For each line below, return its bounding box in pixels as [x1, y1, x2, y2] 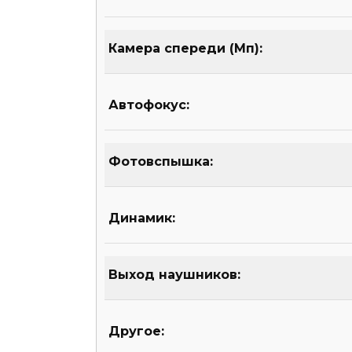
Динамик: [108, 211, 175, 226]
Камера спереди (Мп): [108, 41, 262, 57]
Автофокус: [108, 97, 189, 113]
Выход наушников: [108, 267, 240, 283]
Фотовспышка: [108, 154, 213, 170]
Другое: [108, 324, 164, 339]
